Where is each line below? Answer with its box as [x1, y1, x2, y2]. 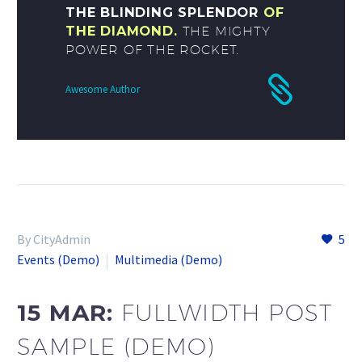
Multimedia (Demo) [115, 251, 222, 268]
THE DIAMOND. [65, 23, 178, 40]
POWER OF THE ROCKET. [65, 41, 240, 58]
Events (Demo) [17, 251, 99, 268]
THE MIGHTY [182, 23, 271, 40]
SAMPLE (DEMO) [17, 333, 216, 360]
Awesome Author [65, 82, 140, 97]
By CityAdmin [17, 231, 90, 248]
